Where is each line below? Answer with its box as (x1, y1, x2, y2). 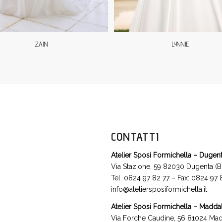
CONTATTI (111, 129, 159, 144)
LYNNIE (172, 40, 189, 49)
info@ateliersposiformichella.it (111, 185, 207, 194)
